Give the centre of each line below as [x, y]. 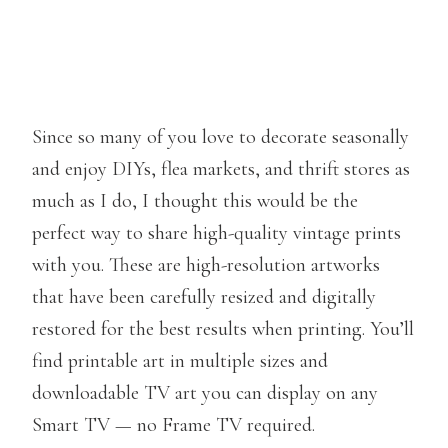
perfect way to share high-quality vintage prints [216, 232]
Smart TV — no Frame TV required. [173, 424]
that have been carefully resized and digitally [204, 296]
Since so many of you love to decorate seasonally [220, 136]
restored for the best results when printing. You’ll [223, 328]
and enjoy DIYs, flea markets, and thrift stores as [221, 168]
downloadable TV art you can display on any [205, 392]
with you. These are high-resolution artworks [206, 264]
